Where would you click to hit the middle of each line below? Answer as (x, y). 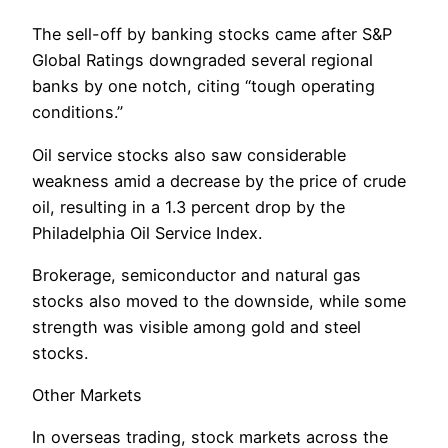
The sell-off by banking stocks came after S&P (212, 34)
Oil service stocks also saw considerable (189, 154)
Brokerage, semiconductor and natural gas (196, 274)
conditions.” (77, 112)
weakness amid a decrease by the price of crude (219, 180)
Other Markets (87, 395)
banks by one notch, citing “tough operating (203, 86)
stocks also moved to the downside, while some (219, 300)
